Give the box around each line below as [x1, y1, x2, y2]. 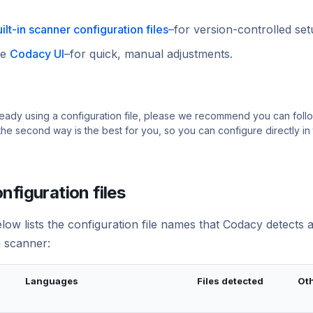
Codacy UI [10, 46, 65, 61]
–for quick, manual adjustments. [64, 46, 233, 61]
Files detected [197, 275, 264, 287]
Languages [25, 275, 79, 287]
